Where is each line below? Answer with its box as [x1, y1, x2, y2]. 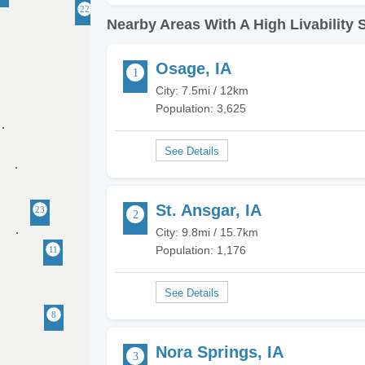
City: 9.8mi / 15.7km [156, 226, 258, 239]
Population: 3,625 [156, 102, 246, 115]
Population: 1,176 [156, 244, 246, 257]
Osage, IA [156, 59, 231, 77]
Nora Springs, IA [156, 343, 284, 361]
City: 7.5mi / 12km [156, 84, 248, 97]
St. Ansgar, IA [156, 201, 262, 219]
